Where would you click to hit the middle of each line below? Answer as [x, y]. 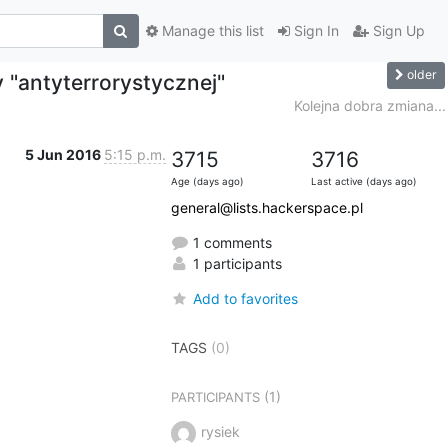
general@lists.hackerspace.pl [266, 207]
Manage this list [210, 31]
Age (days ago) [207, 181]
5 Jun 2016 [64, 154]
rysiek [220, 431]
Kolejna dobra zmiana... [369, 105]
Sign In [314, 31]
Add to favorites [245, 298]
